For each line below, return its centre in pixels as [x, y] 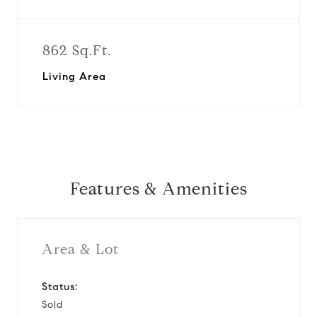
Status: [60, 286]
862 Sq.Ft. [77, 51]
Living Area [74, 76]
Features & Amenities [158, 189]
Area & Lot [80, 249]
